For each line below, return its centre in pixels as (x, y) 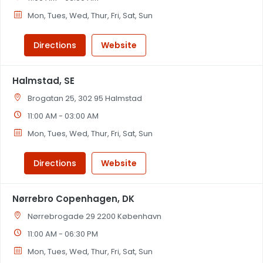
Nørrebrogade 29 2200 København (95, 216)
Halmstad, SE (43, 81)
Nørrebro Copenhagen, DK (73, 199)
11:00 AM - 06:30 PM (63, 234)
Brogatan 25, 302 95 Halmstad (85, 98)
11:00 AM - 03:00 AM (63, 116)
